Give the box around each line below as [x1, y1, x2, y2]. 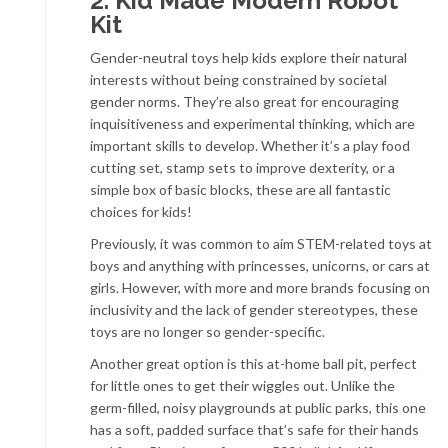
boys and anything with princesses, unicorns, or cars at [90, 257, 430, 274]
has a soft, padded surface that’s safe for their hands [90, 421, 419, 438]
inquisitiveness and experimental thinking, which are [90, 115, 415, 132]
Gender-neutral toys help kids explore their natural [90, 49, 407, 66]
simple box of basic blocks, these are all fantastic [90, 181, 391, 198]
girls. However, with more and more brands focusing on [90, 279, 430, 296]
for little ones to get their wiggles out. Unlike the [90, 377, 395, 394]
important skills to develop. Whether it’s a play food [90, 137, 410, 154]
